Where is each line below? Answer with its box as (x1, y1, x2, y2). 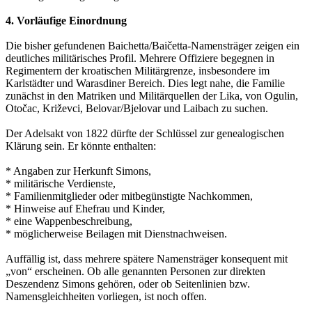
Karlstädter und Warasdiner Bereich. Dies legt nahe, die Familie (6, 77, 285, 90)
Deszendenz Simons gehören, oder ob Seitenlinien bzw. (6, 278, 250, 290)
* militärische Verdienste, (6, 178, 116, 190)
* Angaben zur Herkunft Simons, (6, 165, 151, 178)
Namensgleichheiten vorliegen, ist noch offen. (6, 290, 207, 303)
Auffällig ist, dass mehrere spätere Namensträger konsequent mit (6, 253, 288, 265)
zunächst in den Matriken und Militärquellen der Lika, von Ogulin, (6, 90, 298, 102)
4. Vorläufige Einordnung (6, 15, 127, 27)
